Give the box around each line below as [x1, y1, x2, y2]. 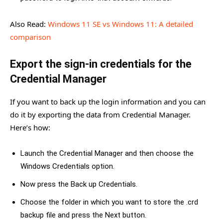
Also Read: [10, 18, 48, 29]
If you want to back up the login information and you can [10, 96, 206, 107]
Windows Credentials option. [20, 161, 114, 171]
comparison [10, 31, 51, 42]
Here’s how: [10, 122, 50, 132]
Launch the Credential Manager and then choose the [20, 148, 194, 158]
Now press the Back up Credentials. [20, 179, 137, 189]
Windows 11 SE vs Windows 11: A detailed [48, 18, 193, 29]
